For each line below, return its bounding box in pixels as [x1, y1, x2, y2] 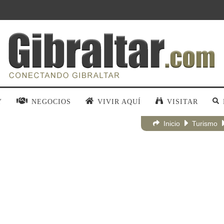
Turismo [192, 119, 218, 127]
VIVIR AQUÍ [97, 98, 141, 105]
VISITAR [167, 98, 198, 105]
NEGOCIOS [31, 98, 71, 105]
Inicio [163, 119, 180, 127]
